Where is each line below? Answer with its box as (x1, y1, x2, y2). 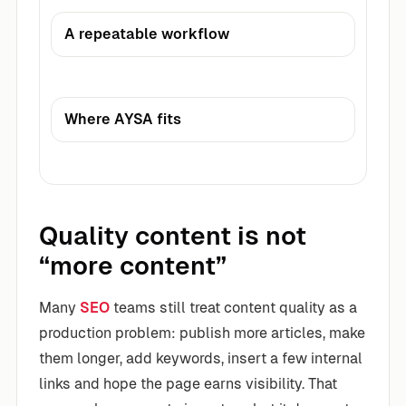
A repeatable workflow (64, 24, 229, 43)
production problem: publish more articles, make (39, 324, 365, 342)
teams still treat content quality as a (110, 298, 357, 316)
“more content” (39, 250, 227, 280)
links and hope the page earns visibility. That (39, 374, 337, 392)
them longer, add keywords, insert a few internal (39, 349, 362, 367)
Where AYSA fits (64, 110, 181, 128)
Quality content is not (39, 220, 306, 250)
